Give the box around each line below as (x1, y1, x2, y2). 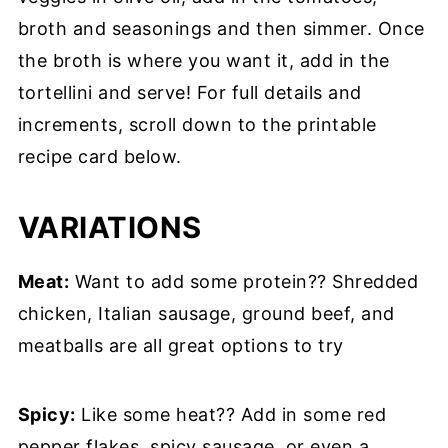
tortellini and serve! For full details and (17, 82, 362, 103)
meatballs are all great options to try (17, 335, 344, 356)
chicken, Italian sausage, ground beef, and (17, 303, 395, 324)
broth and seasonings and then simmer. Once (17, 18, 425, 39)
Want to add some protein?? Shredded (69, 271, 419, 292)
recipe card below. (17, 146, 182, 167)
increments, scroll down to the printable (17, 114, 377, 135)
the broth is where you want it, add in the (17, 50, 390, 71)
